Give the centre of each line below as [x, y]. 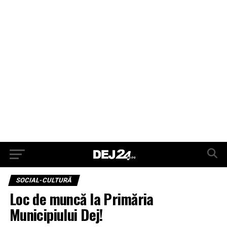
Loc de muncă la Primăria [81, 199]
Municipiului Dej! [56, 214]
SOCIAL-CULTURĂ [44, 180]
